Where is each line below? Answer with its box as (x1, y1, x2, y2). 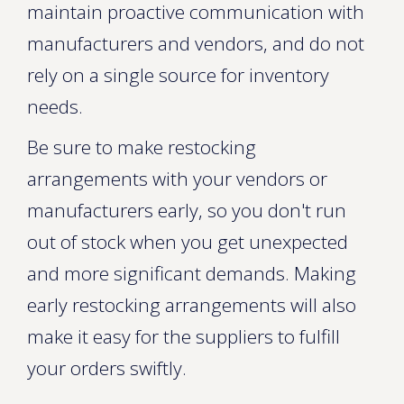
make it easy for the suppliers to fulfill (27, 324, 340, 349)
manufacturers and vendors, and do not (27, 31, 364, 56)
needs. (27, 94, 83, 119)
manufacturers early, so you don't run (27, 197, 346, 223)
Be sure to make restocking (27, 134, 256, 160)
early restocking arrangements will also (27, 292, 356, 317)
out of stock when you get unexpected (27, 229, 348, 254)
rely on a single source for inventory (27, 62, 329, 87)
